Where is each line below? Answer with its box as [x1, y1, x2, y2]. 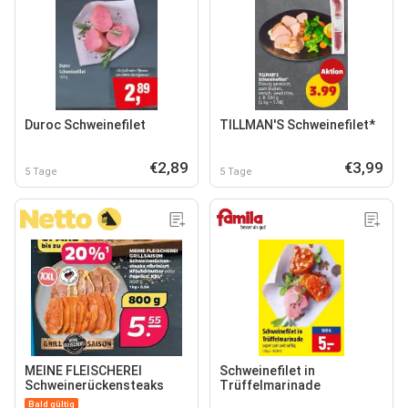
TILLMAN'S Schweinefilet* [219, 117, 375, 132]
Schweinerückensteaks [25, 377, 164, 393]
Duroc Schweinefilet [25, 117, 146, 132]
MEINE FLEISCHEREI [25, 362, 142, 378]
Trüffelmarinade [219, 377, 321, 393]
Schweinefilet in [219, 362, 315, 378]
